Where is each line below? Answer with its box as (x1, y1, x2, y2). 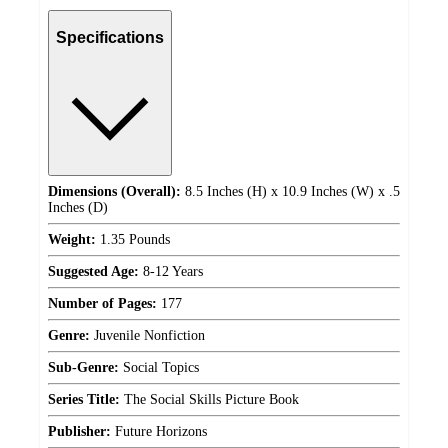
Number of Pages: (48, 296, 157, 312)
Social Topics (119, 360, 199, 376)
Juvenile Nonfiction (90, 328, 205, 344)
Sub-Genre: (48, 360, 119, 376)
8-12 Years (139, 264, 203, 280)
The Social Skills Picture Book (120, 392, 299, 408)
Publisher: (48, 424, 111, 440)
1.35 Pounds (96, 232, 170, 248)
